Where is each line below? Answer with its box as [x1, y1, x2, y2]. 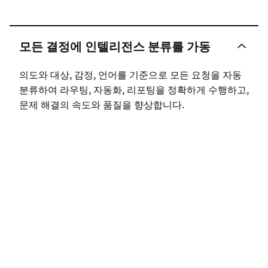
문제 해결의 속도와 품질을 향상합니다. [19, 97, 184, 112]
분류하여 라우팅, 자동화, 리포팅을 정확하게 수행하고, [19, 82, 249, 97]
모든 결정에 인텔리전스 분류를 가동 [19, 37, 211, 55]
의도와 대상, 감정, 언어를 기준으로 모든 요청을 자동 [19, 67, 242, 82]
